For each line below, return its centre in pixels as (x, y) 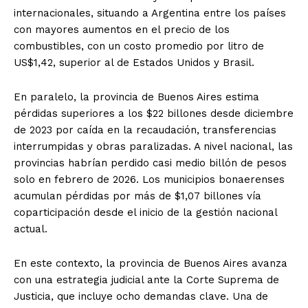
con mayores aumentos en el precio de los (122, 29)
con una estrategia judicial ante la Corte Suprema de (146, 279)
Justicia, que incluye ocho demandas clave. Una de (141, 296)
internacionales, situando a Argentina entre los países (150, 13)
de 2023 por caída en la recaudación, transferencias (145, 130)
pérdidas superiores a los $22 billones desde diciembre (154, 113)
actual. (31, 229)
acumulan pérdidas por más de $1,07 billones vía (137, 196)
